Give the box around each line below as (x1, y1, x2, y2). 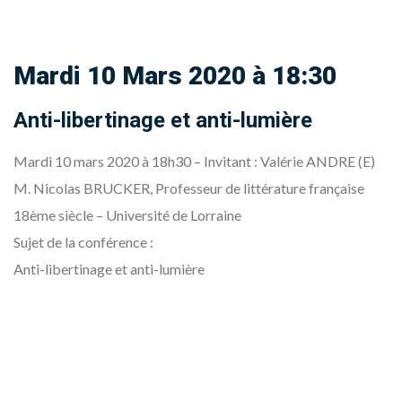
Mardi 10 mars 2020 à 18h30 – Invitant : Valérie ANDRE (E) (28, 153, 375, 170)
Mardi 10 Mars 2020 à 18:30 (36, 61, 336, 91)
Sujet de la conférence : (13, 233, 153, 250)
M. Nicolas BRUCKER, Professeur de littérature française (13, 179, 364, 197)
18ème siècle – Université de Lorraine (13, 206, 241, 223)
